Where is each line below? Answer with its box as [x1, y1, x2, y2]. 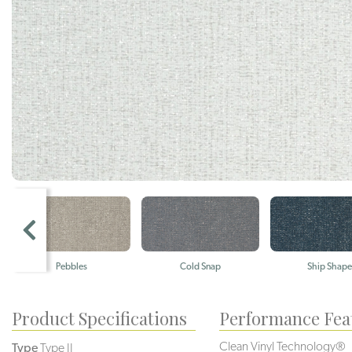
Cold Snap [179, 260, 220, 272]
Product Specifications [12, 306, 187, 330]
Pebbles [55, 260, 86, 272]
